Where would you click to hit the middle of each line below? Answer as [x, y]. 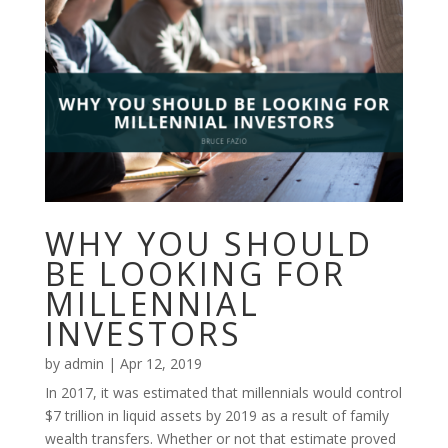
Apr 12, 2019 [160, 363]
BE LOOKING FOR [195, 273]
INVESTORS [143, 333]
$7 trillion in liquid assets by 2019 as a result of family [216, 415]
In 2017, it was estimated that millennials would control [223, 392]
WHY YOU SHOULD [209, 243]
